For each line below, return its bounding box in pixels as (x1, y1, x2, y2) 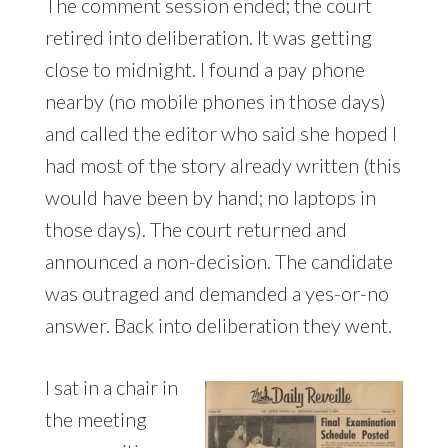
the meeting (44, 407, 147, 432)
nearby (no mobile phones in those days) (44, 89, 386, 114)
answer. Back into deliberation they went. (44, 313, 396, 338)
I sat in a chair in (44, 375, 178, 400)
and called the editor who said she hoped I (44, 121, 397, 146)
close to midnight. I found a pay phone (44, 57, 365, 82)
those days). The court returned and (44, 217, 347, 242)
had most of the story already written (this (44, 153, 401, 178)
